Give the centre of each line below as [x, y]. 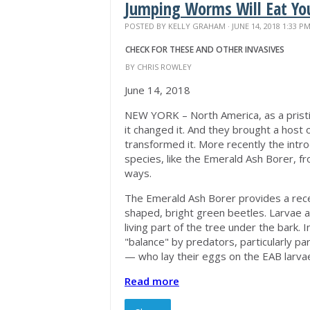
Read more [152, 281]
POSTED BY [146, 26]
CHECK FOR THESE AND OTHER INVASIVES [205, 49]
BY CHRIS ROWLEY [158, 67]
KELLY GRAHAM [197, 26]
